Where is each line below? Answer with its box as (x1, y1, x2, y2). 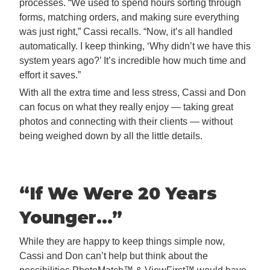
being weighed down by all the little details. (19, 131, 202, 142)
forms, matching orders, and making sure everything (19, 12, 239, 23)
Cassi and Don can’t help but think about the (19, 250, 208, 261)
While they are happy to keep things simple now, (19, 236, 225, 246)
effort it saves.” (19, 70, 81, 81)
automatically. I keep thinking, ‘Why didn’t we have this (19, 41, 251, 52)
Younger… (19, 207, 113, 228)
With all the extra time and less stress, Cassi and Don (19, 87, 246, 98)
